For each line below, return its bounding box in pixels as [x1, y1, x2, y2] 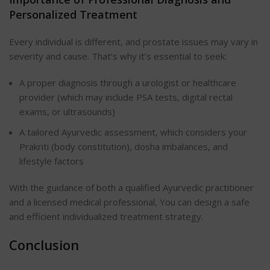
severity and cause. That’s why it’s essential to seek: [9, 50, 227, 63]
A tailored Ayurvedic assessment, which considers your [19, 126, 247, 139]
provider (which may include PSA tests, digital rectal [19, 91, 233, 104]
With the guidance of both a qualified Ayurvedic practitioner [9, 181, 254, 194]
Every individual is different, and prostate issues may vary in [9, 36, 258, 48]
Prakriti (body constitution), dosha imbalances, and [19, 140, 228, 153]
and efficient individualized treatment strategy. [9, 210, 203, 223]
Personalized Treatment [9, 7, 137, 22]
